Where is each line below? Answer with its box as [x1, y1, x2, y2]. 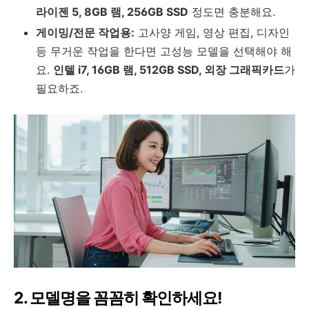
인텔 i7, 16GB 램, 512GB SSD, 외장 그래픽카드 [53, 62, 284, 77]
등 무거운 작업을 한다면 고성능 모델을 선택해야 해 [36, 43, 292, 58]
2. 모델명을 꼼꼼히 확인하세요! [14, 288, 221, 308]
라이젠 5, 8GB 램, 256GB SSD [36, 4, 188, 19]
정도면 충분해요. [188, 4, 275, 19]
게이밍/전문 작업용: [36, 25, 134, 39]
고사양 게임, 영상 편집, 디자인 [134, 25, 290, 39]
